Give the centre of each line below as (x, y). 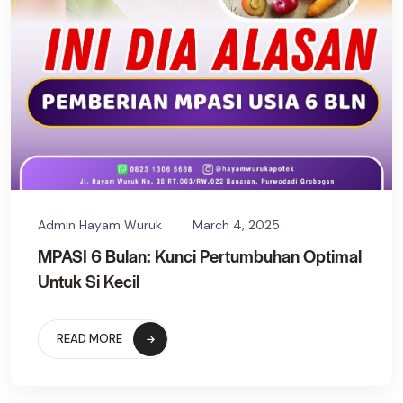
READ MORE (90, 338)
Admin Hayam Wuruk (100, 224)
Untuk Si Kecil (89, 280)
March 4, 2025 (236, 224)
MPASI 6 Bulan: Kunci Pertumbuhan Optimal (200, 255)
